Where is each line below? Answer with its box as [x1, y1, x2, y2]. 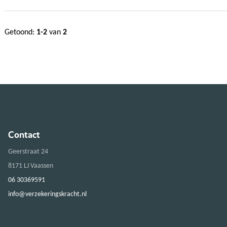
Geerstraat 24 [8, 147, 48, 156]
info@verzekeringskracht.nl [8, 190, 87, 198]
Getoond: [5, 28, 36, 36]
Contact [8, 129, 40, 140]
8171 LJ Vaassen [8, 162, 53, 170]
